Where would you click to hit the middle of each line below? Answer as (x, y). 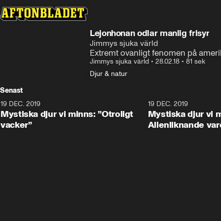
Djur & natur (109, 74)
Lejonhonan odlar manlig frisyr (150, 33)
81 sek (196, 61)
